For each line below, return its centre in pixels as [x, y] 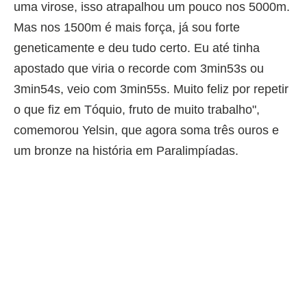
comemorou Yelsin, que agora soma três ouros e [146, 130]
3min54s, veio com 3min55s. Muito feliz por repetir [151, 89]
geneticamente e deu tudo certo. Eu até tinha [137, 48]
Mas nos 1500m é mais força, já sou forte [127, 27]
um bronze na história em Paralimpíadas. [126, 150]
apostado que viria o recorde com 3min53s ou [139, 68]
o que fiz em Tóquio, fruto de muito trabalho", [137, 109]
